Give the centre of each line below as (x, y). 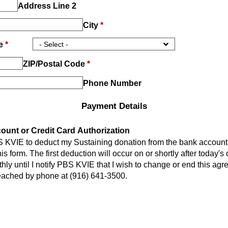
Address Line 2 (47, 6)
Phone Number (112, 83)
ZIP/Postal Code (55, 64)
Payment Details (114, 106)
